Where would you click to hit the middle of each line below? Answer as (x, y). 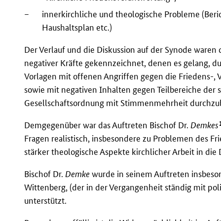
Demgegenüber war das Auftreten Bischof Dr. (108, 125)
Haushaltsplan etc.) (77, 27)
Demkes (205, 125)
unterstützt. (46, 201)
